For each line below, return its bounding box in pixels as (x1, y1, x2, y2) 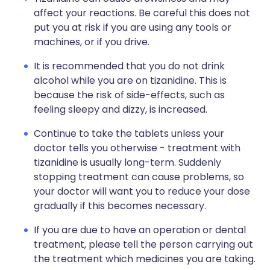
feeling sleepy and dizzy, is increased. (34, 102, 207, 116)
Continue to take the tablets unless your (34, 127, 224, 140)
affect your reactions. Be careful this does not (34, 6, 250, 20)
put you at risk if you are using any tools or (34, 20, 231, 34)
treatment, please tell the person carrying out (34, 237, 253, 251)
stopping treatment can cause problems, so (34, 170, 244, 184)
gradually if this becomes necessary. (34, 199, 206, 213)
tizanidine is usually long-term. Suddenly (34, 155, 221, 169)
